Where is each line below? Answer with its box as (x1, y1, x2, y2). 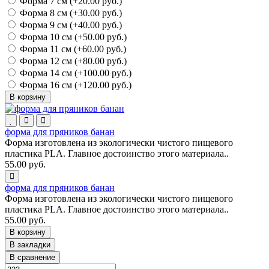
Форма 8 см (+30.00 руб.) (17, 8, 122, 19)
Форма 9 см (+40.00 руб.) (17, 20, 122, 31)
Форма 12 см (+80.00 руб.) (17, 56, 127, 67)
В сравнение (10, 253, 55, 262)
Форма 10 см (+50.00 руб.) (17, 32, 127, 43)
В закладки (10, 240, 50, 250)
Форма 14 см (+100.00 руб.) (17, 68, 131, 79)
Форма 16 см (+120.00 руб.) (17, 80, 131, 91)
